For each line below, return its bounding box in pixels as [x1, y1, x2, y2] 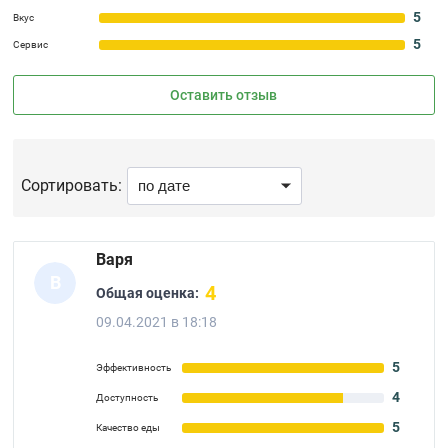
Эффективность [96, 362, 172, 373]
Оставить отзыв [170, 87, 278, 103]
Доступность [96, 392, 159, 403]
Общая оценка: [96, 284, 200, 301]
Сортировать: [21, 176, 123, 195]
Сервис [13, 39, 49, 50]
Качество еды [96, 422, 161, 433]
